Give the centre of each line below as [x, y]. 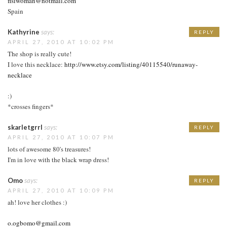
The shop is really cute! [40, 53]
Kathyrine [24, 32]
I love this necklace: [36, 64]
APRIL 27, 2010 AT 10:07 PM [61, 137]
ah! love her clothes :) [37, 202]
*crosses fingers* [31, 106]
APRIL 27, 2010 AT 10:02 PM [61, 42]
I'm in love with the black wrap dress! [58, 159]
